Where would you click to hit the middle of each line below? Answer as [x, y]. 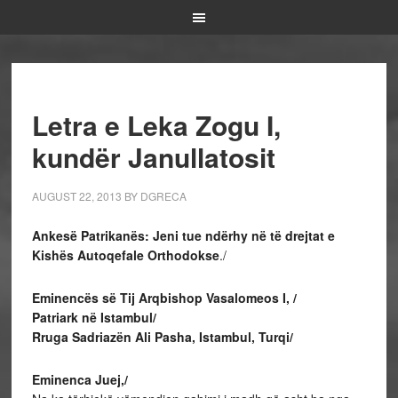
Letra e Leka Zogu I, [156, 125]
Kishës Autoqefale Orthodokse [125, 255]
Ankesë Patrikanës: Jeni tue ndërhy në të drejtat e [183, 235]
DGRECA [163, 196]
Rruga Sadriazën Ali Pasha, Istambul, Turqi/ [162, 337]
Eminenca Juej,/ [80, 379]
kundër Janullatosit [153, 157]
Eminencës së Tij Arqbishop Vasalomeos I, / [164, 298]
